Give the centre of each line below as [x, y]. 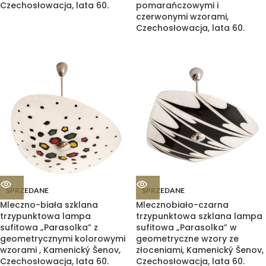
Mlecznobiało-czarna [182, 205]
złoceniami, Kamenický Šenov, [200, 250]
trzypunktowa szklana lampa [199, 216]
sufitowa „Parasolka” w [186, 227]
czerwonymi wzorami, [182, 17]
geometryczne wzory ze [187, 239]
